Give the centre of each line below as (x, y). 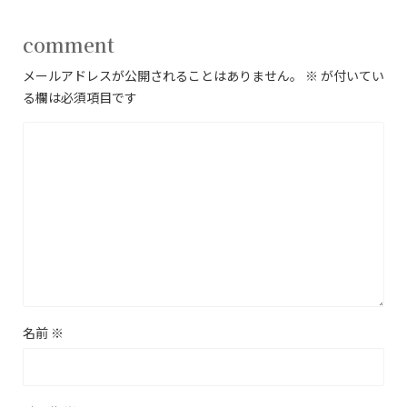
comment (69, 44)
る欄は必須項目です (80, 97)
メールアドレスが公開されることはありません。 (163, 75)
